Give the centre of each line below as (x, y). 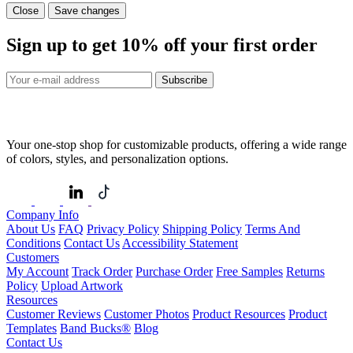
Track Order (102, 271)
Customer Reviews (54, 314)
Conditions (33, 243)
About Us (31, 229)
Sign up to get (64, 45)
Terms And (273, 229)
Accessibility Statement (180, 243)
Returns (305, 271)
